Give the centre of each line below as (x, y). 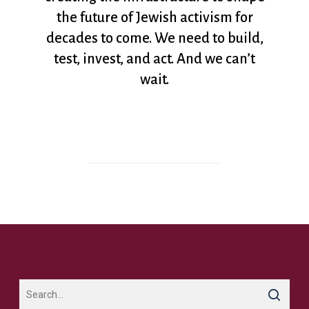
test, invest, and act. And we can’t (154, 59)
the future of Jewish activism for (154, 18)
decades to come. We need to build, (154, 38)
